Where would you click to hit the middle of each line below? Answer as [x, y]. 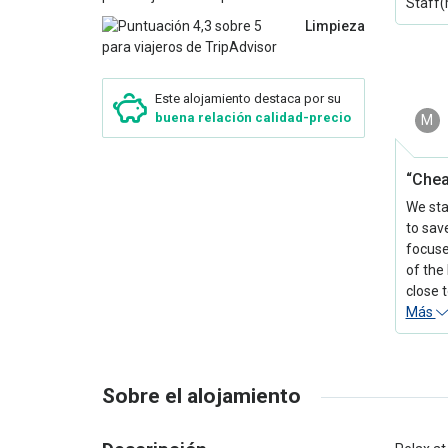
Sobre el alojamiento [201, 396]
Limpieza [334, 26]
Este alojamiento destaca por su [248, 98]
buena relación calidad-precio [253, 117]
